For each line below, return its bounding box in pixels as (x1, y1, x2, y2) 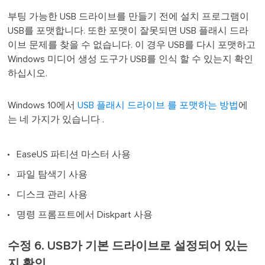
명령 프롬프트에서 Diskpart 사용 (17, 210, 153, 220)
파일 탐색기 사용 (17, 170, 88, 180)
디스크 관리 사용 (17, 190, 88, 200)
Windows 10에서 (8, 101, 78, 111)
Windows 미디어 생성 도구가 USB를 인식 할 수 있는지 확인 (8, 54, 254, 64)
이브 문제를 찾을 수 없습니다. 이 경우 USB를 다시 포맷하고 (8, 40, 256, 50)
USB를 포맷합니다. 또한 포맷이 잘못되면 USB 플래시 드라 (8, 26, 249, 36)
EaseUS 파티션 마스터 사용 (17, 150, 131, 160)
